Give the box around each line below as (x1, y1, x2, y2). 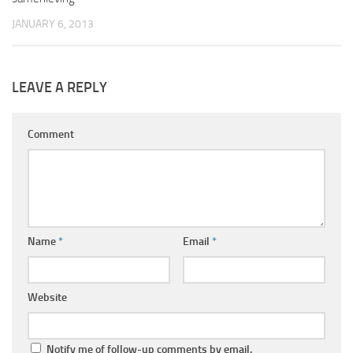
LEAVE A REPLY (12, 78, 107, 96)
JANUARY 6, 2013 (12, 17, 94, 31)
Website (28, 290, 67, 304)
